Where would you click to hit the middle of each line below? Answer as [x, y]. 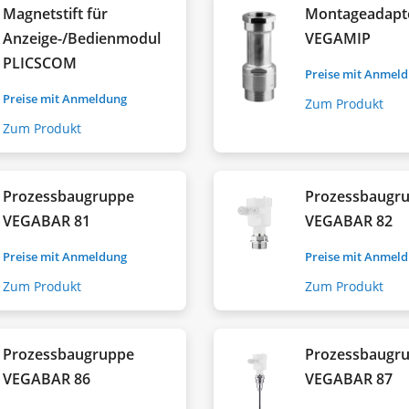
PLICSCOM [40, 63]
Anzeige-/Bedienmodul [82, 38]
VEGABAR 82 [349, 220]
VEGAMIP [338, 38]
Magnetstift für [56, 13]
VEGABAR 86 [47, 378]
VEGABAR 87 [349, 378]
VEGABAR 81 [47, 220]
